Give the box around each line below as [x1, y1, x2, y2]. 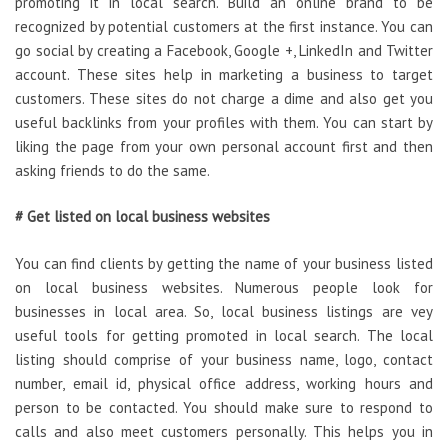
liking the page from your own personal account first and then [15, 136, 433, 156]
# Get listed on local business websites [15, 207, 270, 227]
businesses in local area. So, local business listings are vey [15, 301, 433, 321]
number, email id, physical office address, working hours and [15, 373, 433, 393]
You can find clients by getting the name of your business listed [15, 253, 433, 273]
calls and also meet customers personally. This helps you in [15, 421, 433, 441]
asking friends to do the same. [15, 160, 210, 180]
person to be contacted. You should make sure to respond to [15, 397, 433, 417]
